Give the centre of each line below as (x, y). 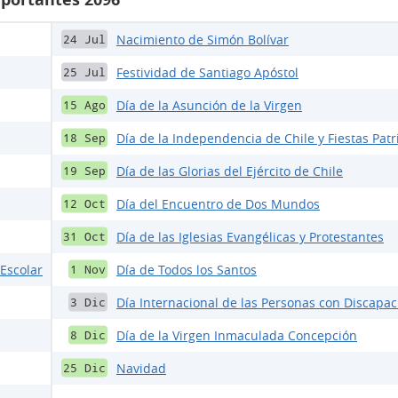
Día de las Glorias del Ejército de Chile (230, 171)
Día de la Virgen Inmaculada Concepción (237, 335)
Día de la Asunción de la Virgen (209, 105)
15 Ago (84, 105)
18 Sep (84, 138)
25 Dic (84, 368)
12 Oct (84, 203)
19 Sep (84, 171)
